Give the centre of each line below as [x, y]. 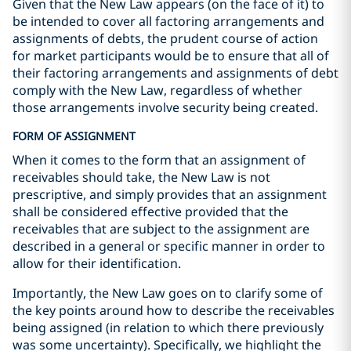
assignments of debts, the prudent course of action [165, 38]
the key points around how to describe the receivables [174, 310]
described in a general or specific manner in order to [169, 246]
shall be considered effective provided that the [150, 212]
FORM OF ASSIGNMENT [74, 136]
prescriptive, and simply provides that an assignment [170, 194]
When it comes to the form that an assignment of [159, 160]
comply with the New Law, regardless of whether [157, 90]
